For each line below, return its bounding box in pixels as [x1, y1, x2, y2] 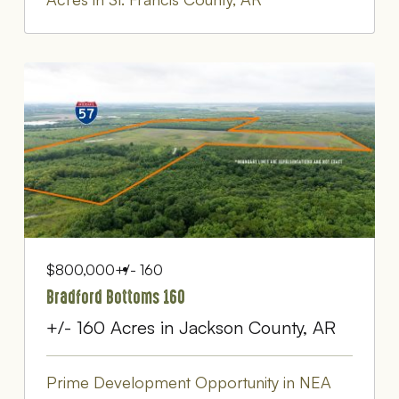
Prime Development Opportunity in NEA [45, 371, 331, 392]
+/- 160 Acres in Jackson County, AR [45, 315, 336, 338]
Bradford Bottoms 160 [45, 284, 185, 310]
